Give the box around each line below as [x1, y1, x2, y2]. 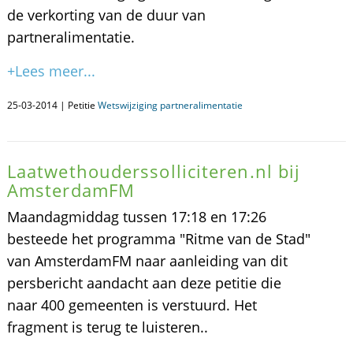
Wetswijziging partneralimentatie [97, 98, 243, 112]
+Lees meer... [6, 61, 95, 80]
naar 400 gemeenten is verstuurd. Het [6, 295, 257, 314]
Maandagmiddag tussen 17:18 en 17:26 [6, 207, 266, 226]
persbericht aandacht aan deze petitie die [6, 273, 281, 292]
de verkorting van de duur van [6, 6, 206, 24]
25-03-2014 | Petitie [6, 98, 98, 112]
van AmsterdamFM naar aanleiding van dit [6, 251, 288, 270]
